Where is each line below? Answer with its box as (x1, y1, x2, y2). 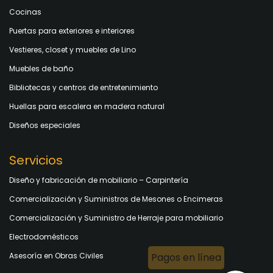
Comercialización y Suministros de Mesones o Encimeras (9, 193, 223, 204)
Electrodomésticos (9, 231, 79, 242)
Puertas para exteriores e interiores (9, 25, 135, 36)
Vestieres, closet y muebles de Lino (9, 44, 136, 55)
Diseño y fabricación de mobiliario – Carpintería (9, 174, 188, 185)
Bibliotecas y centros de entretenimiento (9, 82, 158, 93)
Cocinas (9, 6, 41, 17)
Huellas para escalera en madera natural (9, 101, 165, 112)
